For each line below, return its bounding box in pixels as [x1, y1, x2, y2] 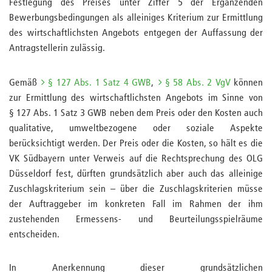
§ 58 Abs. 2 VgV [165, 78, 231, 88]
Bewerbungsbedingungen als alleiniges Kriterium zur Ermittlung [9, 13, 263, 23]
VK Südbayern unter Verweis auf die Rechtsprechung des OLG [9, 154, 263, 164]
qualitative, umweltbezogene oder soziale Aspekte [9, 124, 263, 134]
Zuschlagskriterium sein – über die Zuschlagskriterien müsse [9, 185, 263, 194]
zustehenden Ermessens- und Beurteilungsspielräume [9, 215, 263, 225]
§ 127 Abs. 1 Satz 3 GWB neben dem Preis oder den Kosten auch [9, 109, 263, 118]
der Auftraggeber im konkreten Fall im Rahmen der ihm [9, 200, 263, 209]
